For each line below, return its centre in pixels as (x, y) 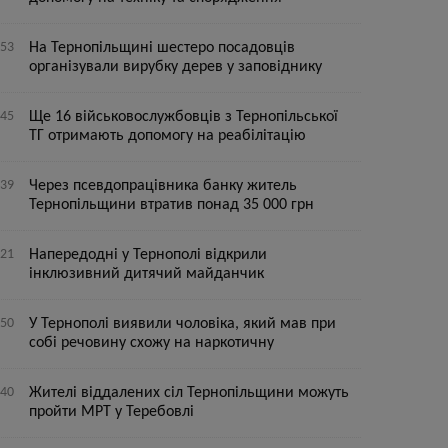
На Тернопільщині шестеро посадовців (162, 48)
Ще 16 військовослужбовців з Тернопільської (184, 117)
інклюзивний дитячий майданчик (147, 274)
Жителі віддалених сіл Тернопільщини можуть (189, 393)
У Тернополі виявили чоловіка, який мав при (183, 324)
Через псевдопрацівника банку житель (163, 186)
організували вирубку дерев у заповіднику (176, 67)
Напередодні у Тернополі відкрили (148, 255)
